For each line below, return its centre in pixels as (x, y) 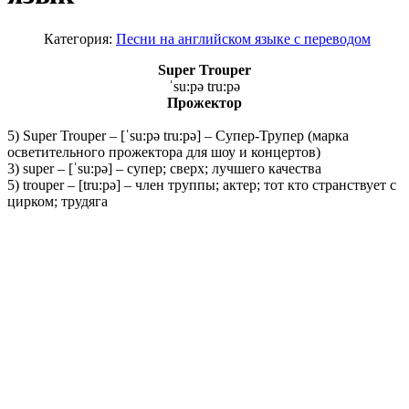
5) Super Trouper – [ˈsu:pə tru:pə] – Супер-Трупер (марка (178, 135)
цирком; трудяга (58, 201)
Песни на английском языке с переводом (243, 38)
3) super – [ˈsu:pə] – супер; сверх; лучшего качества (164, 168)
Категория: (80, 38)
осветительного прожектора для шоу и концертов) (164, 152)
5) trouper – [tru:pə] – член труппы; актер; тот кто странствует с (202, 184)
